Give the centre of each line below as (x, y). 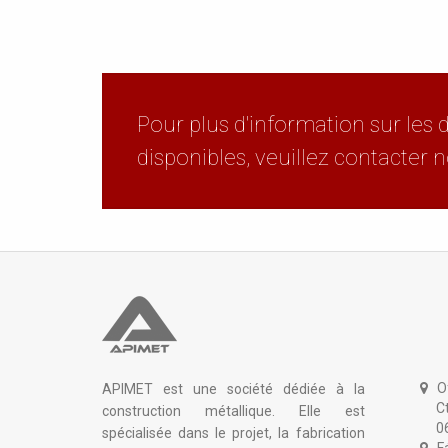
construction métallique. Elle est (233, 411)
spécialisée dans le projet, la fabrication (233, 433)
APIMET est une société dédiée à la (233, 389)
